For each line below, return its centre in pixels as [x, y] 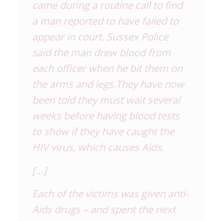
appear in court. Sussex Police [100, 36]
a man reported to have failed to [105, 20]
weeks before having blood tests [106, 115]
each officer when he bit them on [107, 68]
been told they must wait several [106, 99]
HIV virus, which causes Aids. [98, 147]
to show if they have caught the [103, 131]
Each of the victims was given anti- [110, 193]
